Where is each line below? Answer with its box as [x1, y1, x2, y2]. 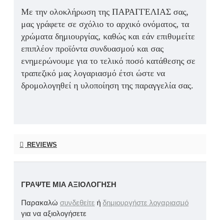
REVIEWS [25, 141, 57, 149]
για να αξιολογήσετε [21, 209, 86, 218]
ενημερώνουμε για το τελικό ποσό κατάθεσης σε [21, 56, 195, 66]
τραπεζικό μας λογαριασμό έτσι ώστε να [21, 68, 165, 79]
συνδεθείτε [60, 198, 95, 207]
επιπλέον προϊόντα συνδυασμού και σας [21, 44, 164, 54]
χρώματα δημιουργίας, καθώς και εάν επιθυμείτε [21, 31, 195, 42]
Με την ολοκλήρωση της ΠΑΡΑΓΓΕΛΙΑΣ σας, [21, 7, 189, 17]
